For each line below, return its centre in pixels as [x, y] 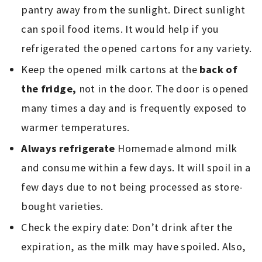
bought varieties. [62, 206]
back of [219, 70]
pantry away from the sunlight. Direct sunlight [133, 10]
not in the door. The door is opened [163, 89]
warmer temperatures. [75, 127]
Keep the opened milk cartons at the [111, 70]
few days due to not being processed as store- [132, 187]
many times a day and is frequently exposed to [134, 108]
